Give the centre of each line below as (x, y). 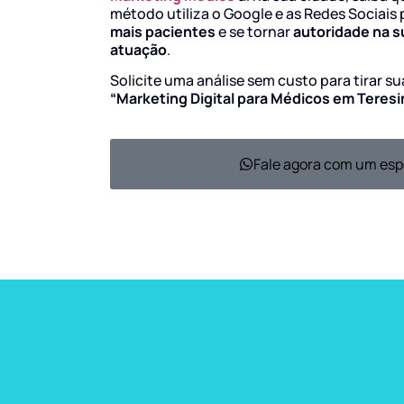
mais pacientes (163, 31)
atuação (138, 49)
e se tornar (253, 31)
